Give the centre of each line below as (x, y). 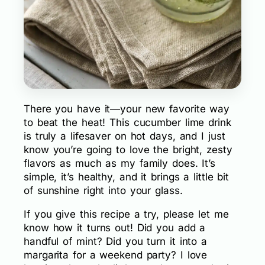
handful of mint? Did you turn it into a (116, 241)
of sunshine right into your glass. (103, 190)
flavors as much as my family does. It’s (120, 163)
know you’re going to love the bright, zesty (128, 150)
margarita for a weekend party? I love (116, 255)
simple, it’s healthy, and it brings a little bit (127, 177)
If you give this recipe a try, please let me (126, 214)
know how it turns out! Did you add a (115, 228)
